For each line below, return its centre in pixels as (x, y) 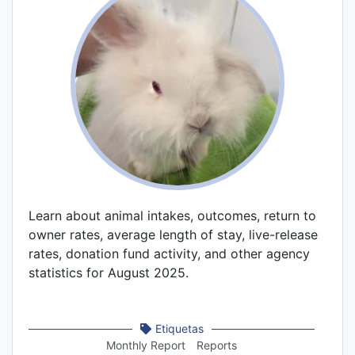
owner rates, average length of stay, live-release (173, 235)
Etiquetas (179, 329)
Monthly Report (146, 345)
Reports (217, 345)
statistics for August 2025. (109, 273)
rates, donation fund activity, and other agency (169, 254)
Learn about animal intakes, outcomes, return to (172, 216)
